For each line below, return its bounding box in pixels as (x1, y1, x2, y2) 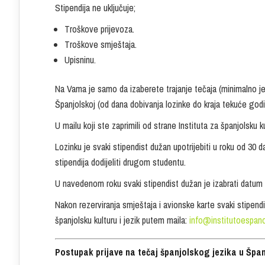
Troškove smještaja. (64, 38, 137, 51)
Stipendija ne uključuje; (55, 1, 135, 15)
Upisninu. (64, 53, 96, 67)
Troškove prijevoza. (64, 22, 134, 36)
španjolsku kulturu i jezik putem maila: (55, 214, 189, 227)
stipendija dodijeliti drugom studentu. (55, 156, 186, 169)
